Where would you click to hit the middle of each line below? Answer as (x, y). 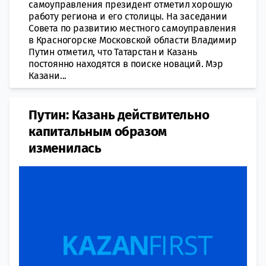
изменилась (65, 148)
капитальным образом (98, 131)
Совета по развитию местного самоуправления (132, 28)
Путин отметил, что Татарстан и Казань (113, 52)
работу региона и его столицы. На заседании (128, 16)
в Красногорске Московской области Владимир (133, 40)
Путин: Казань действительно (119, 115)
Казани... (48, 75)
